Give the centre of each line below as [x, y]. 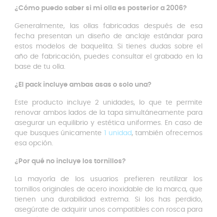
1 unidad [118, 133]
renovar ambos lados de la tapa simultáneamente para [108, 113]
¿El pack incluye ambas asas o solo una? [83, 85]
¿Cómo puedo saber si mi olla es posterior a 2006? [101, 8]
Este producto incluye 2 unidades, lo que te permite [108, 103]
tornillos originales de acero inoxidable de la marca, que [108, 189]
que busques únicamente [59, 133]
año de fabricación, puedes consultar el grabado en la [108, 57]
